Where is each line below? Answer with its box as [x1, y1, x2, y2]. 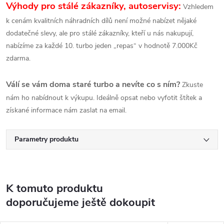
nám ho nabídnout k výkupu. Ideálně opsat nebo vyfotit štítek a [6, 92, 202, 102]
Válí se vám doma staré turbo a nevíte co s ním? [6, 78, 180, 90]
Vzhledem [181, 1, 213, 11]
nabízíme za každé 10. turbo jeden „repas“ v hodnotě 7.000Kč [6, 40, 197, 50]
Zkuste [180, 79, 203, 89]
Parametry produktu [14, 134, 78, 144]
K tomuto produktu [6, 180, 103, 196]
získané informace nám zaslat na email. [6, 105, 126, 115]
